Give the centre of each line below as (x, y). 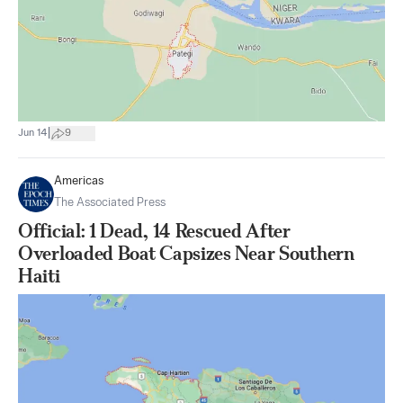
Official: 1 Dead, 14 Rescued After (154, 230)
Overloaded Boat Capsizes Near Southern (186, 253)
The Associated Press (110, 202)
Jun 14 (33, 134)
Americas (79, 181)
